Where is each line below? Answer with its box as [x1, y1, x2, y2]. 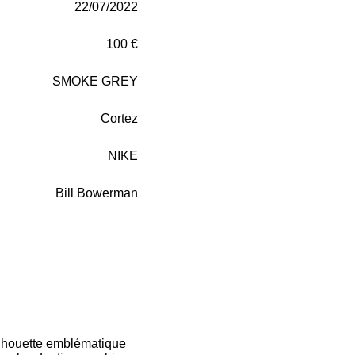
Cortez [101, 111, 138, 125]
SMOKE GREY [52, 74, 138, 88]
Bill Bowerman [55, 185, 138, 200]
